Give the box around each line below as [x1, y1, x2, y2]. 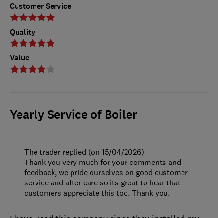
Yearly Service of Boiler [10, 107, 137, 123]
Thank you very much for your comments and [24, 157, 181, 167]
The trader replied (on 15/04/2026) [24, 147, 144, 157]
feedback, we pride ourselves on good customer [24, 167, 188, 178]
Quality [10, 27, 36, 37]
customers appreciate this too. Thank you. [24, 188, 170, 198]
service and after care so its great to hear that [24, 178, 181, 188]
